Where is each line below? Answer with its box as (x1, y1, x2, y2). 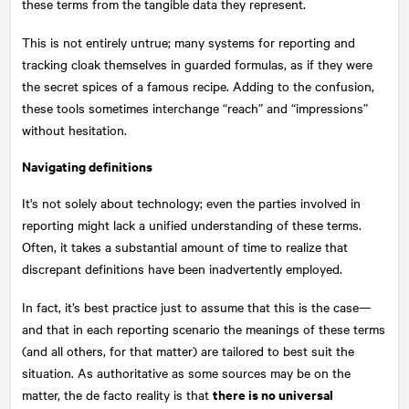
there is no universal (213, 383, 333, 404)
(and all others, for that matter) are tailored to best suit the (22, 341, 354, 360)
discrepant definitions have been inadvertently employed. (22, 258, 342, 278)
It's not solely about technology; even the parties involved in (22, 193, 361, 212)
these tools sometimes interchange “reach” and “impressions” (22, 98, 368, 117)
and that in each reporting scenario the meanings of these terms (22, 319, 385, 338)
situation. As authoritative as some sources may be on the (22, 362, 351, 382)
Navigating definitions (22, 155, 152, 175)
